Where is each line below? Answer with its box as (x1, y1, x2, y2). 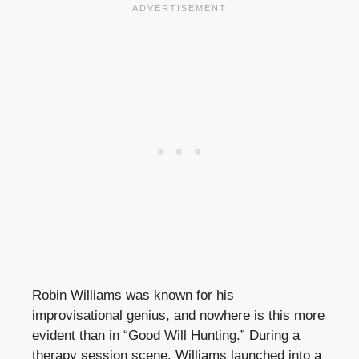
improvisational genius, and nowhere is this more (32, 307, 325, 323)
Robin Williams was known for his (32, 287, 234, 303)
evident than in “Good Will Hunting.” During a (32, 327, 300, 343)
